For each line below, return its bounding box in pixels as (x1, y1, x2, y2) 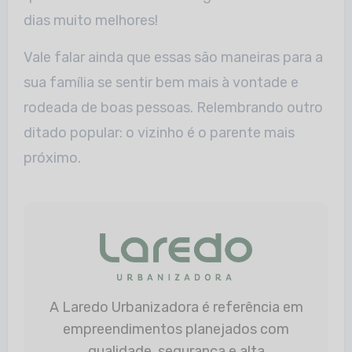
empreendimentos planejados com (63, 320, 289, 338)
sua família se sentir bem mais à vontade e (23, 73, 299, 91)
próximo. (23, 148, 81, 167)
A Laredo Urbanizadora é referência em (49, 298, 59, 316)
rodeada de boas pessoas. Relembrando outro (23, 98, 323, 116)
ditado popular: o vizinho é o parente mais (23, 123, 295, 141)
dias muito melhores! (23, 11, 158, 29)
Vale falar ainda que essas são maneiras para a (23, 48, 323, 66)
